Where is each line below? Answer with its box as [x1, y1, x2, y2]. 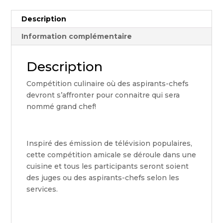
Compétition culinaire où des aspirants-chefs [26, 79, 189, 88]
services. [26, 185, 58, 194]
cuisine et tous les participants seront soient [26, 162, 189, 171]
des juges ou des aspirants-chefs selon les [26, 173, 180, 182]
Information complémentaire [21, 32, 132, 41]
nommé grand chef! [26, 102, 97, 111]
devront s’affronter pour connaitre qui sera [26, 91, 180, 100]
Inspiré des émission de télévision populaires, [26, 139, 193, 148]
